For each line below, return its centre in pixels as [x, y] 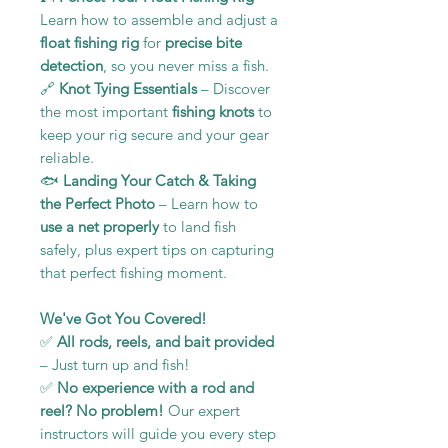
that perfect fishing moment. [133, 272]
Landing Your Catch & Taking [159, 180]
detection [71, 65]
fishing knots [213, 111]
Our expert [202, 410]
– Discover [233, 88]
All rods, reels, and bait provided [165, 341]
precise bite [203, 42]
